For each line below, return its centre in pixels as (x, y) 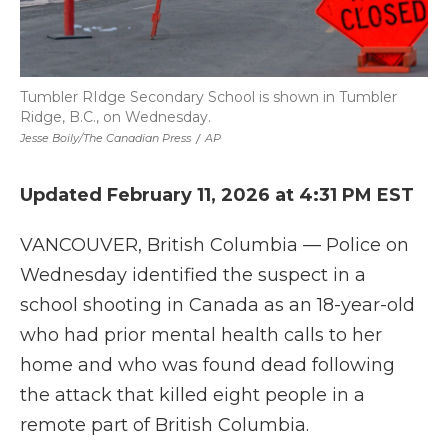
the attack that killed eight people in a (192, 395)
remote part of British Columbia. (164, 425)
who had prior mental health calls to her (201, 335)
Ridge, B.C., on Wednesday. (115, 117)
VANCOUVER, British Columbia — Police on (214, 245)
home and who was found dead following (207, 365)
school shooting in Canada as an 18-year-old (217, 305)
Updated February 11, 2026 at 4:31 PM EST (217, 195)
